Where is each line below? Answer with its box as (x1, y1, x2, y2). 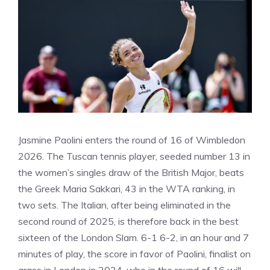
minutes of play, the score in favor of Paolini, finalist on (18, 248, 251, 260)
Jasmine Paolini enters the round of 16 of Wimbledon (18, 134, 245, 146)
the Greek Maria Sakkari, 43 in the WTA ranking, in (18, 183, 235, 195)
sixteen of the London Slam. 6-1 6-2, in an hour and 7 (18, 231, 249, 243)
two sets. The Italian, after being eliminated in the (18, 199, 231, 211)
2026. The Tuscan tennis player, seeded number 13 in (18, 150, 250, 162)
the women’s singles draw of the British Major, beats (18, 166, 244, 178)
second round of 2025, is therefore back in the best (18, 215, 239, 227)
